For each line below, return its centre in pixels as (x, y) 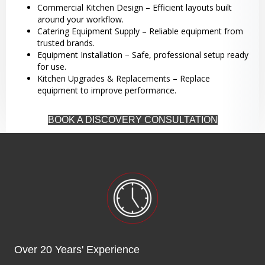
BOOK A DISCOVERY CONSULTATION (132, 120)
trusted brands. (66, 43)
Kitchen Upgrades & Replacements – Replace (123, 79)
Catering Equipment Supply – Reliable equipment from (140, 31)
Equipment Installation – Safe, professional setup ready (143, 55)
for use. (51, 67)
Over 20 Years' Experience (77, 250)
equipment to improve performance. (106, 91)
